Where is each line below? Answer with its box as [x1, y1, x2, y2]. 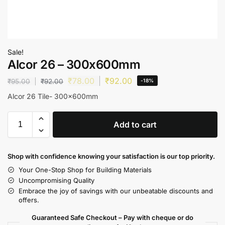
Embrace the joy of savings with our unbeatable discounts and [19, 186, 213, 195]
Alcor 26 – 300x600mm [8, 57, 140, 72]
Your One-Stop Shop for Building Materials [19, 165, 152, 174]
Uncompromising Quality [19, 176, 94, 184]
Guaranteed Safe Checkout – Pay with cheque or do [32, 213, 193, 221]
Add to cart [114, 119, 157, 130]
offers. [19, 195, 39, 204]
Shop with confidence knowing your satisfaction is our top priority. [8, 152, 215, 160]
